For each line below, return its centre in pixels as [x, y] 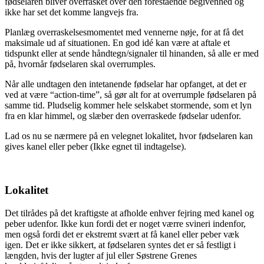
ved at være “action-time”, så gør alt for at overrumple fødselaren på [131, 94]
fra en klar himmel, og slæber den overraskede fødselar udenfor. [123, 115]
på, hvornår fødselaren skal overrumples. [80, 64]
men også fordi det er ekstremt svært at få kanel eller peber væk [122, 235]
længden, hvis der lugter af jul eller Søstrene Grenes [101, 256]
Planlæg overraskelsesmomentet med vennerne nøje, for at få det [124, 32]
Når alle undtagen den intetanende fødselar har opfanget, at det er [126, 84]
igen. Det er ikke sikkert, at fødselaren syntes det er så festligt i [120, 245]
